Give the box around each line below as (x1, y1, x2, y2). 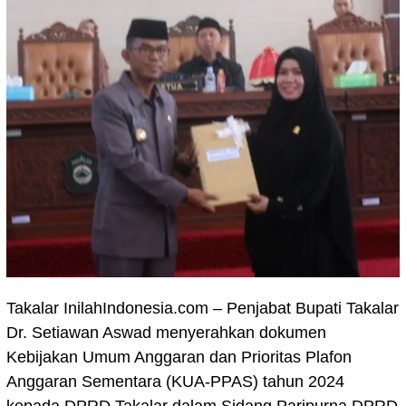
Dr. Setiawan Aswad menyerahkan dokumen (6, 324, 326, 342)
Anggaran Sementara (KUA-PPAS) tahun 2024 (6, 372, 344, 391)
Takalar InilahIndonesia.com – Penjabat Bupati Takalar (6, 299, 399, 317)
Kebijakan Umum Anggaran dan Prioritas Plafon (6, 348, 352, 366)
